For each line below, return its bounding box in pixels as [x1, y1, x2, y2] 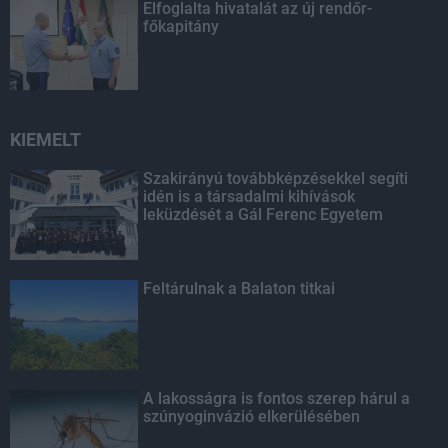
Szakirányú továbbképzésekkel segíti [143, 169, 409, 189]
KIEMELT [10, 129, 81, 151]
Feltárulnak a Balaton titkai [143, 279, 336, 299]
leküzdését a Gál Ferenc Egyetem [143, 205, 384, 225]
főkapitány [143, 17, 220, 37]
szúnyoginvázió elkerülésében [143, 407, 361, 427]
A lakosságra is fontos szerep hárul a [143, 389, 411, 409]
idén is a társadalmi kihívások [143, 187, 356, 207]
